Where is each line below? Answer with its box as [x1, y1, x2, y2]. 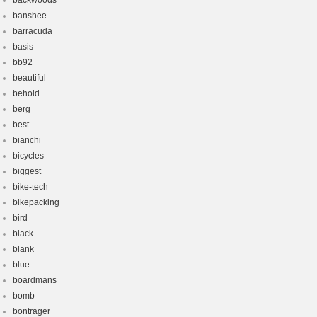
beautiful [13, 73, 46, 83]
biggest [13, 166, 41, 176]
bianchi [13, 135, 41, 145]
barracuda [13, 26, 52, 36]
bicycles [13, 151, 44, 161]
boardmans [13, 275, 57, 285]
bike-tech [13, 182, 48, 192]
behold [13, 88, 40, 98]
